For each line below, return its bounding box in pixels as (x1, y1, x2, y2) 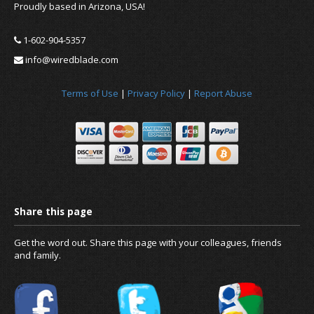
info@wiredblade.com (23, 53, 118, 66)
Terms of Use (62, 86, 118, 100)
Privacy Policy (128, 86, 185, 100)
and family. (14, 248, 61, 261)
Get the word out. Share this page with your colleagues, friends (14, 235, 282, 249)
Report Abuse (194, 86, 252, 100)
